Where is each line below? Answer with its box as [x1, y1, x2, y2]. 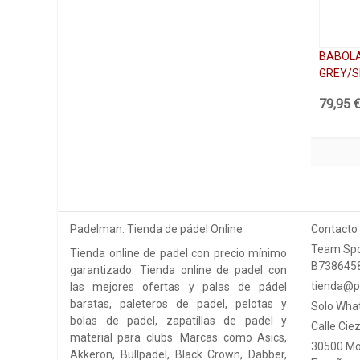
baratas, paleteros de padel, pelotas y [70, 297, 287, 311]
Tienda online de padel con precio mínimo [70, 247, 287, 260]
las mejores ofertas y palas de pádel [70, 280, 287, 294]
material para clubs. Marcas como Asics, [70, 331, 287, 345]
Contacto [311, 223, 358, 236]
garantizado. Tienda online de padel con [70, 264, 287, 277]
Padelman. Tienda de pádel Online [70, 223, 243, 236]
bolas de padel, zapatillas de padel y [70, 314, 287, 328]
